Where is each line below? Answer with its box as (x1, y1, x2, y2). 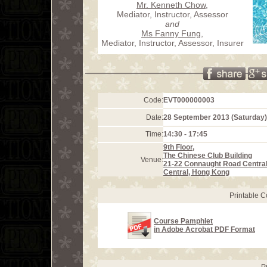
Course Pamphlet (154, 217, 213, 225)
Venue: (141, 156, 163, 164)
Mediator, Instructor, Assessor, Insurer (101, 38, 244, 48)
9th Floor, (163, 143, 194, 151)
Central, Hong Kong (163, 168, 229, 176)
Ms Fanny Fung (141, 28, 201, 38)
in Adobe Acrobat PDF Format (154, 225, 255, 234)
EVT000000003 (163, 96, 215, 104)
